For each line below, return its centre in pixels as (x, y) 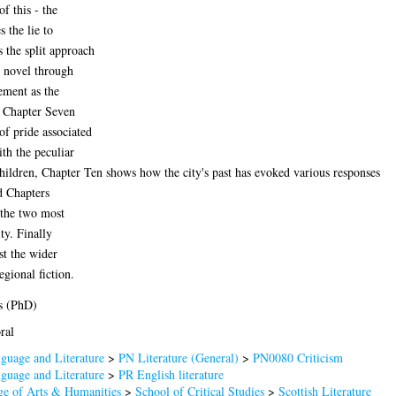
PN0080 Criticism (297, 357)
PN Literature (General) (178, 357)
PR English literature (171, 374)
